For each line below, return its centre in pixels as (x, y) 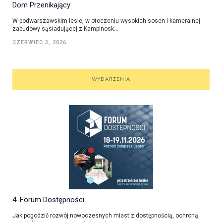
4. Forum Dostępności (48, 199)
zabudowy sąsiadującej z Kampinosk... (65, 28)
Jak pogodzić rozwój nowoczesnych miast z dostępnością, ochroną (105, 215)
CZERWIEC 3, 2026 (39, 42)
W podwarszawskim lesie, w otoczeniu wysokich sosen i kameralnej (106, 21)
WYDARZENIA (111, 79)
